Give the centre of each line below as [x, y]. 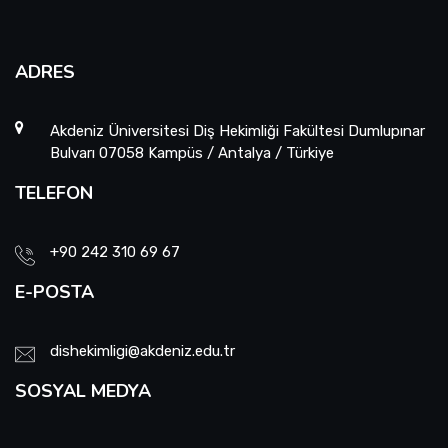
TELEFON [54, 193]
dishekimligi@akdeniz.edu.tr [142, 351]
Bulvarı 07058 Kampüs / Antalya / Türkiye [192, 153]
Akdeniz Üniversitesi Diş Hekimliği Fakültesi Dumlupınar [237, 131]
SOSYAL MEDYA [83, 391]
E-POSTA [54, 292]
